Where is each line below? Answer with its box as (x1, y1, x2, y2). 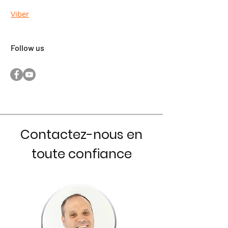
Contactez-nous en (20, 126, 142, 144)
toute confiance (31, 145, 132, 163)
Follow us (11, 43, 44, 52)
